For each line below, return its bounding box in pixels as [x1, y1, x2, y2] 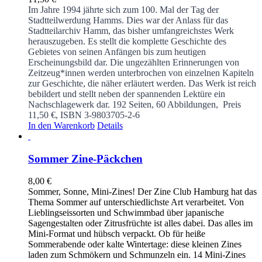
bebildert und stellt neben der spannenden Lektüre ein [28, 88, 225, 99]
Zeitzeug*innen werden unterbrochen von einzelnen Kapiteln [28, 67, 254, 78]
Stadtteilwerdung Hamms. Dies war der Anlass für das [28, 15, 228, 25]
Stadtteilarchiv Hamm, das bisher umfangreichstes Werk [28, 25, 234, 36]
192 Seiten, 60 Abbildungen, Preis [112, 99, 241, 109]
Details [97, 120, 123, 130]
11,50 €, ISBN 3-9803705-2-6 [28, 109, 140, 120]
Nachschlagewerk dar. [28, 99, 110, 109]
